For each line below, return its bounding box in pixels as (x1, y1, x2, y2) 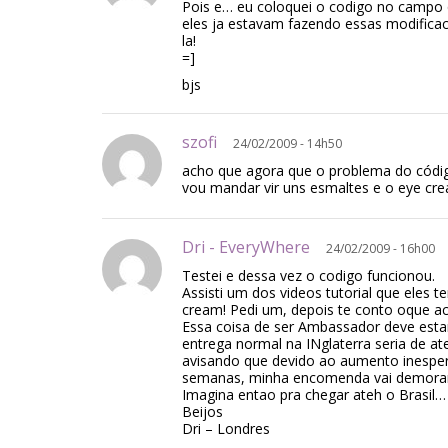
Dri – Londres (182, 419, 270, 438)
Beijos (182, 402, 223, 421)
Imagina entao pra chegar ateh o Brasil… (182, 385, 446, 404)
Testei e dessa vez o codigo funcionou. (182, 266, 435, 285)
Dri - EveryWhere (182, 236, 326, 258)
